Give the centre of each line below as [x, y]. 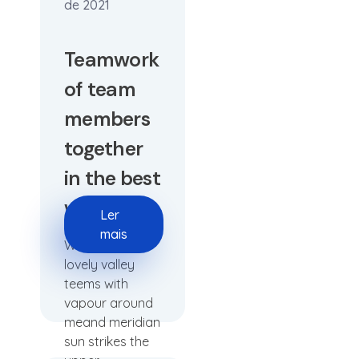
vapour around [109, 303]
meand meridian [112, 322]
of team [100, 89]
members [107, 119]
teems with [96, 284]
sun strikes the [107, 341]
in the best [112, 178]
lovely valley [99, 264]
